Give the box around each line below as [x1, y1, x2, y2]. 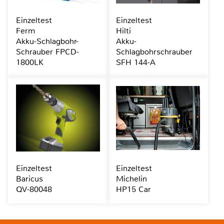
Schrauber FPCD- [16, 46, 79, 57]
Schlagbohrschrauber [115, 46, 192, 57]
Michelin [115, 173, 147, 184]
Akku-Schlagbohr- [16, 36, 78, 47]
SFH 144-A [115, 57, 155, 68]
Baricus [16, 173, 43, 184]
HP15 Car [115, 184, 151, 195]
